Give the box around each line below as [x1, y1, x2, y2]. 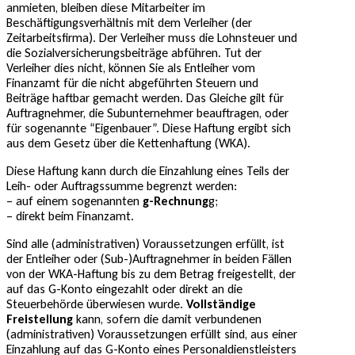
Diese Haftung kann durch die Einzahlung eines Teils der [6, 162, 289, 178]
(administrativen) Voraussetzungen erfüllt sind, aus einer [6, 326, 297, 342]
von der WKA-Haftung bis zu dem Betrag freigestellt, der [6, 265, 296, 281]
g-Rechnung [143, 193, 208, 208]
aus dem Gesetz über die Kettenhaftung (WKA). [6, 135, 250, 151]
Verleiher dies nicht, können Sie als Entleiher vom [6, 59, 255, 75]
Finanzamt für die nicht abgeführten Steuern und [6, 74, 258, 90]
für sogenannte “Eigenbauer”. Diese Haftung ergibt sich [6, 120, 291, 136]
